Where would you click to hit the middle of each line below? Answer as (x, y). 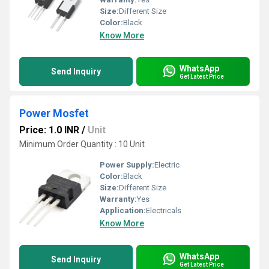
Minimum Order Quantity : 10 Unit (82, 144)
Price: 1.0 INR (49, 130)
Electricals (164, 210)
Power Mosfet (54, 113)
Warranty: (118, 199)
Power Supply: (127, 165)
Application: (123, 210)
